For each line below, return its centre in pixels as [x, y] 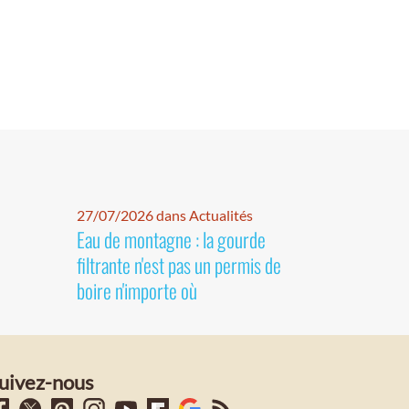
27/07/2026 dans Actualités [164, 215]
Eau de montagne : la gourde [171, 240]
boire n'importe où [136, 291]
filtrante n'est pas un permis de [178, 265]
